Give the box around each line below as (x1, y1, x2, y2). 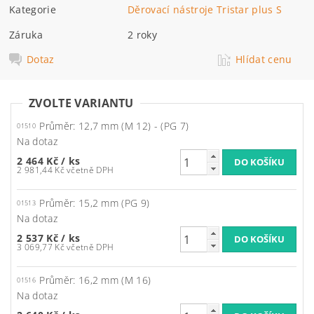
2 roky (128, 27, 158, 41)
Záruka (9, 27, 43, 41)
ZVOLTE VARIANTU (29, 95, 134, 111)
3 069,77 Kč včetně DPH (67, 241, 114, 254)
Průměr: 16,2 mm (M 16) (39, 273, 151, 287)
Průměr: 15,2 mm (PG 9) (39, 196, 150, 210)
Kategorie (9, 2, 56, 16)
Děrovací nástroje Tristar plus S (128, 2, 282, 16)
